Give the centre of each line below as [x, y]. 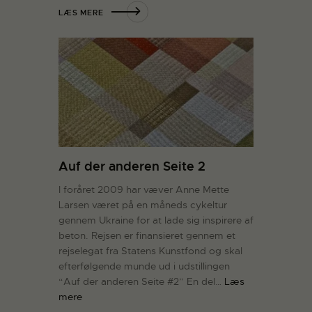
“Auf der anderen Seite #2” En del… [141, 282]
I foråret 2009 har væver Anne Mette [144, 190]
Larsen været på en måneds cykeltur [143, 205]
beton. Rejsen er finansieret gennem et [147, 236]
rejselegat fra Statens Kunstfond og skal [150, 251]
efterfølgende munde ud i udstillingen [144, 266]
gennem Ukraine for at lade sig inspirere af [156, 220]
